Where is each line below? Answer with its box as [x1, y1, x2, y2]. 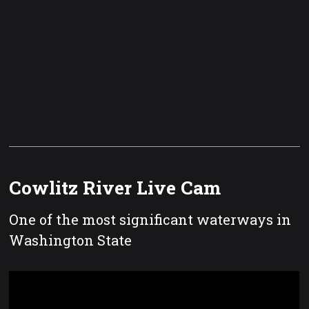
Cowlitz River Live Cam [9, 175, 221, 199]
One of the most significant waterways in [9, 210, 292, 229]
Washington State [9, 231, 132, 250]
